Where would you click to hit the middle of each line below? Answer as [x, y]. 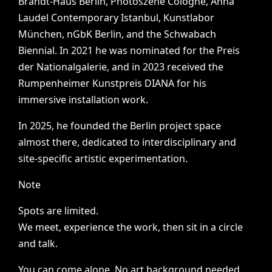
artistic [91, 158]
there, [66, 142]
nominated [155, 50]
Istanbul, [141, 18]
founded [90, 126]
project [176, 126]
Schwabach [190, 34]
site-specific [46, 158]
